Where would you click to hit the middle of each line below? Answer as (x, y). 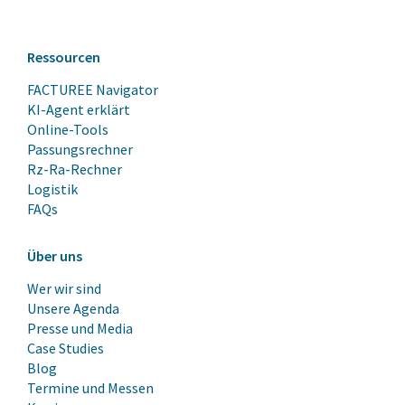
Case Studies (66, 348)
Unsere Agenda (73, 308)
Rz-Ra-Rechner (75, 169)
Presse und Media (80, 328)
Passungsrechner (80, 149)
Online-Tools (68, 129)
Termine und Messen (90, 387)
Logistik (52, 188)
